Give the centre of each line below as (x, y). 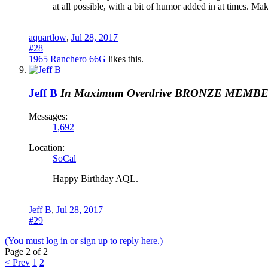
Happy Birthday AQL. (95, 178)
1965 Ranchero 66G (67, 59)
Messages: (48, 116)
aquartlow (48, 38)
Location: (47, 147)
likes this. (125, 59)
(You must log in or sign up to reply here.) (84, 240)
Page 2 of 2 (26, 251)
